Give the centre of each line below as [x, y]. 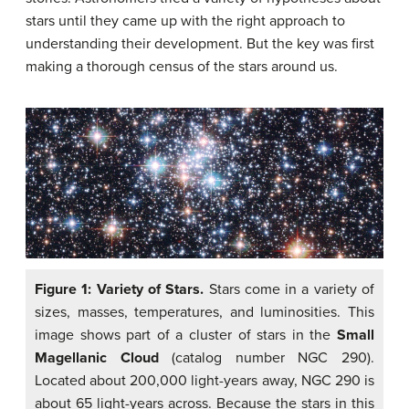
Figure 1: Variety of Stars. [120, 290]
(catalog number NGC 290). [267, 358]
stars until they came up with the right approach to [185, 21]
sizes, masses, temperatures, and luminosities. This [204, 313]
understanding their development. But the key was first [200, 44]
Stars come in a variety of [289, 290]
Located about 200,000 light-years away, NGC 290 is [204, 381]
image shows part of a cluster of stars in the [186, 336]
